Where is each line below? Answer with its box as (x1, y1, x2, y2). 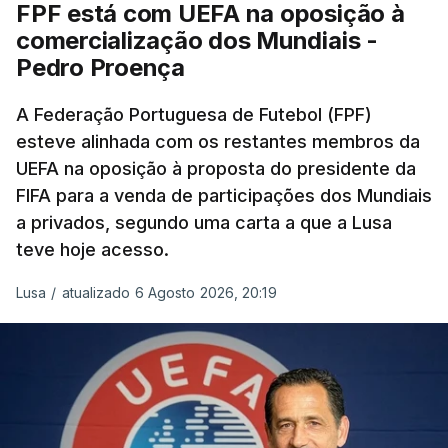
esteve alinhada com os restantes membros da (16, 130, 420, 152)
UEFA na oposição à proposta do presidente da (16, 157, 416, 179)
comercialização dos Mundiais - (16, 25, 378, 55)
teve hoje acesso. (16, 238, 169, 260)
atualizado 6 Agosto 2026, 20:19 (61, 283, 277, 301)
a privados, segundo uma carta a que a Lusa (16, 211, 392, 233)
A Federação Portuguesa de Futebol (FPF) (16, 103, 372, 125)
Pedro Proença (16, 52, 185, 82)
